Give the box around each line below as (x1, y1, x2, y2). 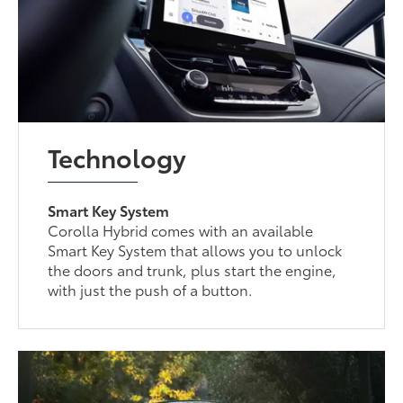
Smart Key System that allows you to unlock (48, 238, 343, 260)
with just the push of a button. (48, 278, 254, 300)
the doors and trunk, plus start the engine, (48, 258, 337, 280)
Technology (48, 138, 187, 175)
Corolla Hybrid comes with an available (48, 219, 314, 240)
